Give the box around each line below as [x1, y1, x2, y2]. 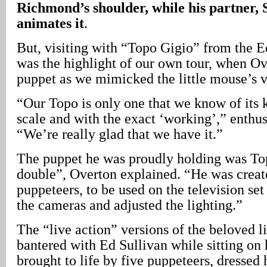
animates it [17, 15, 84, 31]
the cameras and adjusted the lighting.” [17, 197, 243, 213]
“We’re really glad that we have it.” [17, 126, 223, 142]
